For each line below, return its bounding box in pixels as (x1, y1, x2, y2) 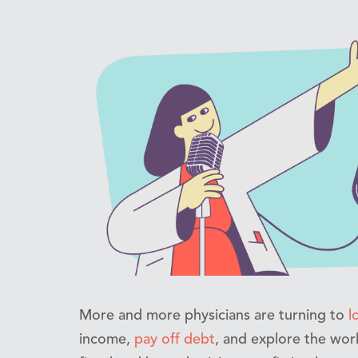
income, (79, 332, 134, 347)
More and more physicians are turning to (79, 308, 348, 323)
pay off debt (134, 332, 215, 347)
